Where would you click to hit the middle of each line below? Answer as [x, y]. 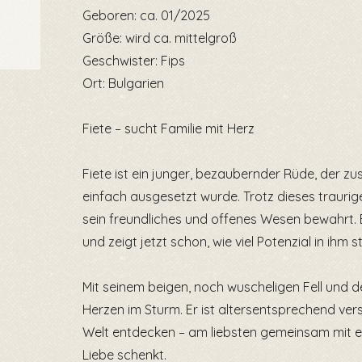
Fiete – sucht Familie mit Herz [168, 128]
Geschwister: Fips [134, 61]
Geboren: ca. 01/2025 [146, 15]
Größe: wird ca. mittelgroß [160, 38]
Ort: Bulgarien [123, 83]
